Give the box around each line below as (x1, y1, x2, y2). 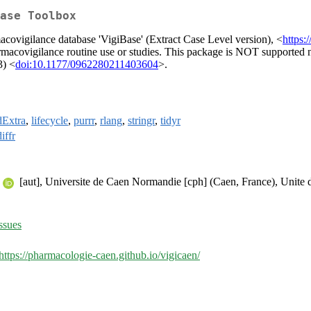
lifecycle (31, 115, 68, 127)
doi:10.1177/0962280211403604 (15, 58, 158, 71)
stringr (128, 115, 155, 127)
